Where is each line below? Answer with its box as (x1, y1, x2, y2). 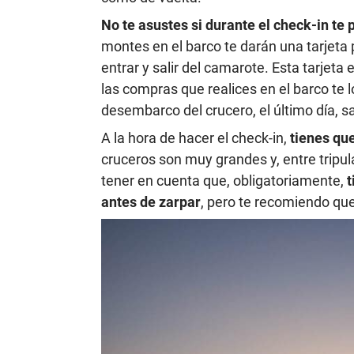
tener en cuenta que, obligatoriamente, (101, 171, 347, 189)
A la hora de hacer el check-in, (101, 129, 290, 146)
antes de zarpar (101, 193, 201, 210)
